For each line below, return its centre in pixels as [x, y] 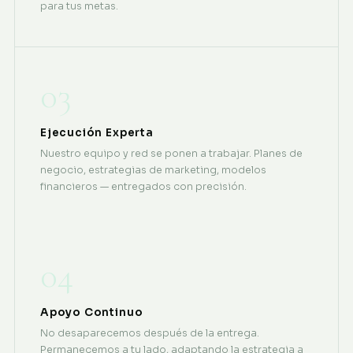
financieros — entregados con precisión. [143, 186]
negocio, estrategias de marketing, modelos [153, 170]
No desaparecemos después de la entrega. [149, 333]
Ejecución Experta [97, 132]
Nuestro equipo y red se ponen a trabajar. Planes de [171, 153]
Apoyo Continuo [91, 312]
